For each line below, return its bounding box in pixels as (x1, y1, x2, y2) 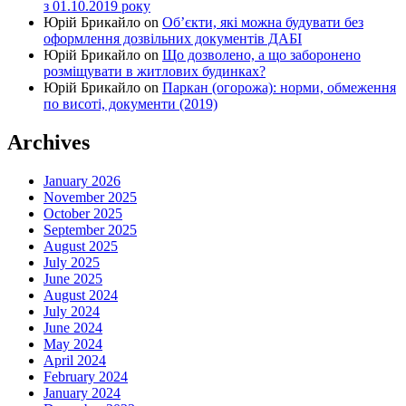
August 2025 (43, 237, 118, 254)
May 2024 (43, 335, 102, 352)
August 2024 (43, 286, 118, 303)
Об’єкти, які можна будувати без (162, 14, 363, 30)
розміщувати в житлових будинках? (43, 63, 266, 79)
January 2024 (43, 384, 121, 401)
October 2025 (43, 205, 122, 221)
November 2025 (43, 188, 137, 205)
